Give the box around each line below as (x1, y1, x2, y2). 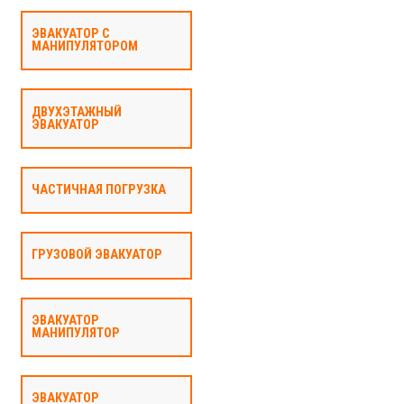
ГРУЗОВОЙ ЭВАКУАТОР (31, 247, 162, 263)
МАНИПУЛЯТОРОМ (31, 39, 138, 55)
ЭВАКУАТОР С (31, 26, 110, 42)
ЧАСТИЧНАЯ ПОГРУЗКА (31, 181, 166, 197)
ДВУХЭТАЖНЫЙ (31, 104, 122, 120)
